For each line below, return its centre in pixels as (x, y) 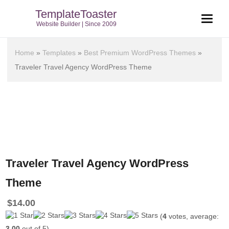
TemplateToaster (76, 14)
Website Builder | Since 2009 (77, 24)
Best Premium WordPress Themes (140, 53)
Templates (59, 53)
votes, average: (193, 216)
